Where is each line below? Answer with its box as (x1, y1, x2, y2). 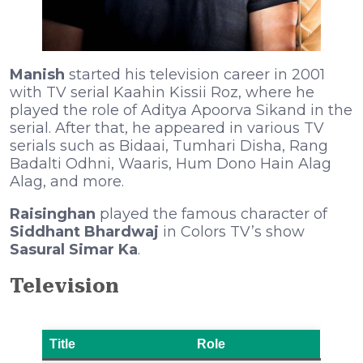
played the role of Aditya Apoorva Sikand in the (10, 100, 352, 119)
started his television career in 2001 (69, 65, 325, 83)
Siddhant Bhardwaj (10, 222, 159, 241)
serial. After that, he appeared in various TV (10, 118, 324, 137)
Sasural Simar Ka (10, 240, 138, 258)
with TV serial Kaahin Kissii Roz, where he (10, 83, 314, 101)
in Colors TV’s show (159, 222, 305, 241)
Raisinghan (10, 204, 100, 223)
